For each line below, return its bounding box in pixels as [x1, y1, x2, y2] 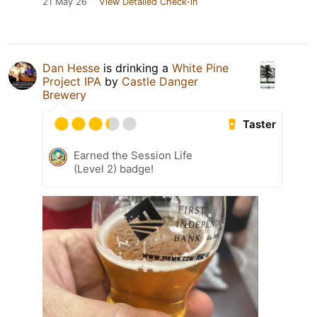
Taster [243, 117, 277, 132]
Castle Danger [122, 74, 198, 89]
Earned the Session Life [74, 149, 192, 163]
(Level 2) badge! [74, 162, 154, 176]
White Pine [172, 61, 229, 76]
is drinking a [100, 61, 172, 76]
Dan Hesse [42, 61, 100, 76]
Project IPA [42, 74, 101, 89]
